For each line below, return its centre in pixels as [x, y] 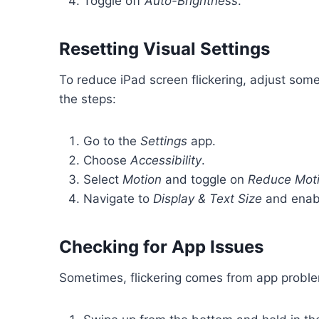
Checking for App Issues [161, 247]
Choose [107, 161]
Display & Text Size [208, 199]
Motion [142, 180]
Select [103, 180]
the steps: [88, 99]
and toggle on [205, 180]
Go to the [112, 141]
